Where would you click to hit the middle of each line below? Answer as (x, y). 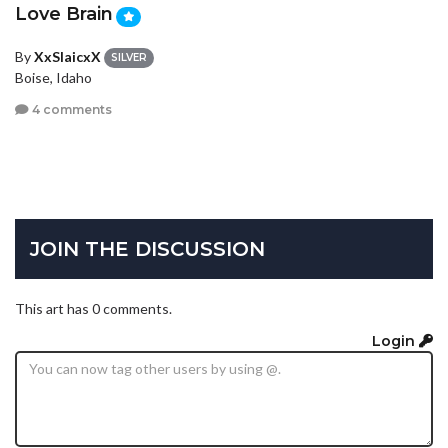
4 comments (70, 109)
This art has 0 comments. (93, 309)
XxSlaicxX (67, 56)
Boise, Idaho (53, 78)
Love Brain (64, 14)
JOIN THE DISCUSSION (147, 249)
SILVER (129, 58)
